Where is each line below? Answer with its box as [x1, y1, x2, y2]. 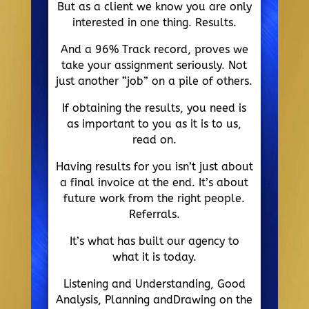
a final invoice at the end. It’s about [60, 176, 249, 190]
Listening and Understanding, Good [63, 277, 246, 291]
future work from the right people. [63, 192, 246, 206]
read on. [132, 133, 177, 147]
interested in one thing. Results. [72, 16, 237, 30]
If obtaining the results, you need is [62, 101, 247, 115]
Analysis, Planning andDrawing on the [56, 293, 253, 307]
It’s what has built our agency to [69, 235, 239, 248]
